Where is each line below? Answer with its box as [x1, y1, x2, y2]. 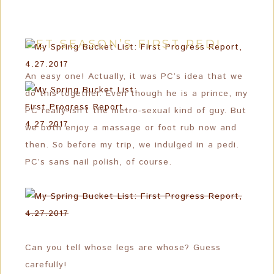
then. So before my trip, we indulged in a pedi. [25, 139, 239, 151]
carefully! [25, 259, 67, 271]
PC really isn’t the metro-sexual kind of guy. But [25, 105, 246, 117]
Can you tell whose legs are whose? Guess [25, 242, 221, 254]
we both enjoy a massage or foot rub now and [25, 122, 237, 134]
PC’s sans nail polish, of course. [25, 156, 172, 168]
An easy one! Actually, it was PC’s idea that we [25, 70, 243, 83]
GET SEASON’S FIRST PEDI [25, 37, 222, 51]
